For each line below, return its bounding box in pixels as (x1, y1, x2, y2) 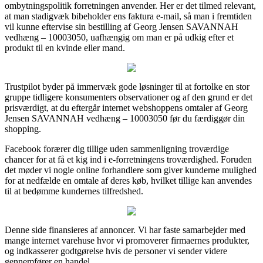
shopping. (5, 123, 41, 134)
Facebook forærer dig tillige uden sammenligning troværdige (5, 143, 229, 154)
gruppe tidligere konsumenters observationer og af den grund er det (5, 92, 252, 102)
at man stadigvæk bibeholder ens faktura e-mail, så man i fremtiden (5, 11, 252, 21)
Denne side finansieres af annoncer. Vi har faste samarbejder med (5, 224, 245, 235)
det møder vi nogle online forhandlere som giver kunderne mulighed (5, 164, 257, 175)
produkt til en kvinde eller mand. (5, 42, 125, 53)
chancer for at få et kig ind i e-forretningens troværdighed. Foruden (5, 154, 252, 164)
